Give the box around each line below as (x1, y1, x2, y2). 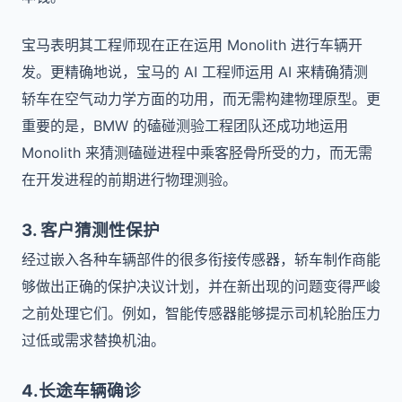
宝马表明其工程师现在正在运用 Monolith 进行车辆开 (22, 36, 363, 54)
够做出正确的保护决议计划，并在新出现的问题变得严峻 (22, 277, 380, 295)
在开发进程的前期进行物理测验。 (22, 170, 241, 188)
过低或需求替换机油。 (22, 331, 165, 349)
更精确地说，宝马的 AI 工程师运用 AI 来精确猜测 (50, 63, 368, 81)
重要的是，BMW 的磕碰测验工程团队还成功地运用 (22, 117, 348, 135)
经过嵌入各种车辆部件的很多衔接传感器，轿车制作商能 (22, 250, 380, 268)
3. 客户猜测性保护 (22, 220, 160, 240)
